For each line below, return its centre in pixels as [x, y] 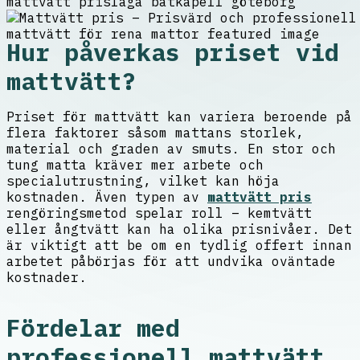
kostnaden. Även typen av [107, 197]
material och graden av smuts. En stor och [171, 149]
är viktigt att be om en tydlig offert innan [179, 245]
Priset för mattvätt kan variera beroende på [179, 117]
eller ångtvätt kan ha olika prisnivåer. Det [179, 229]
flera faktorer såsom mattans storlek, [155, 133]
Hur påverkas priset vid [173, 53]
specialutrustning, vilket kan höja [143, 181]
